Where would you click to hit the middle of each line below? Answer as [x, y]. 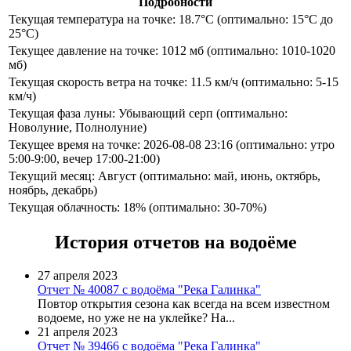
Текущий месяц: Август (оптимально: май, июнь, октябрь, [165, 175]
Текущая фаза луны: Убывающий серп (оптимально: [148, 113]
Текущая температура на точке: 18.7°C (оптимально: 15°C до [171, 19]
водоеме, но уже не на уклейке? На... [136, 318]
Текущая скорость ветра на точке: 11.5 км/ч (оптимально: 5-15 [174, 81]
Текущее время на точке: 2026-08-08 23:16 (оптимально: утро [172, 144]
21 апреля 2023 [78, 332]
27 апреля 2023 [78, 276]
